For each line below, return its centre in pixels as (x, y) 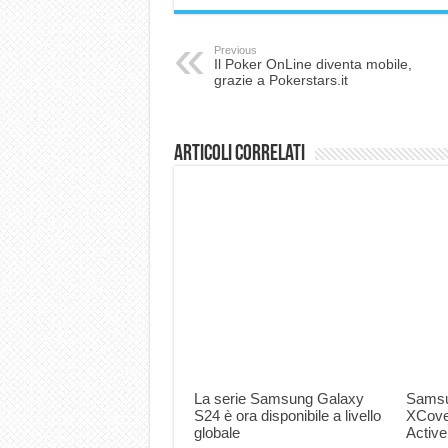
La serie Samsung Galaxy (278, 399)
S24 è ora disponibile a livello (287, 416)
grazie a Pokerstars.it (280, 80)
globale (216, 433)
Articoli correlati (239, 154)
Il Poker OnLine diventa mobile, (312, 64)
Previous (235, 50)
